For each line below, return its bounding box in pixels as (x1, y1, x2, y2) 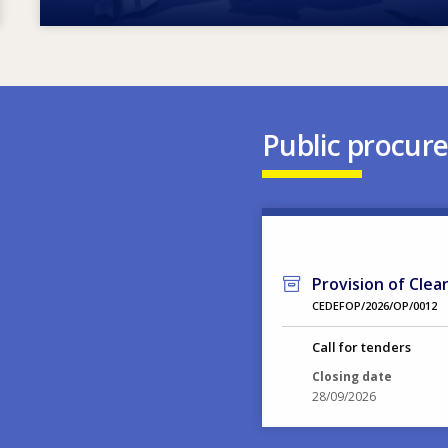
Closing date (311, 367, 392, 385)
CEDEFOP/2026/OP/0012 (311, 297, 437, 313)
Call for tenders (311, 337, 411, 356)
